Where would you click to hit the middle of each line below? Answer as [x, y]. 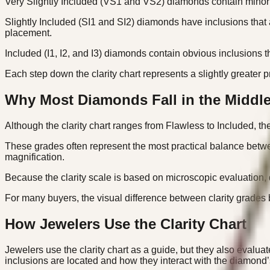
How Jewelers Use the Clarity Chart [126, 224]
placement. [28, 33]
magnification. [35, 157]
